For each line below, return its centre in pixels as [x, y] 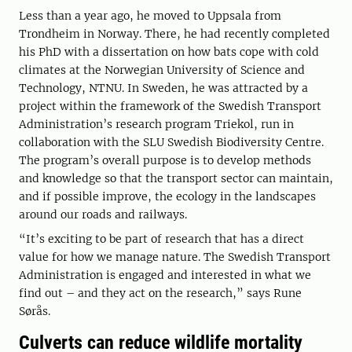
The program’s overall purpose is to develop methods [165, 161]
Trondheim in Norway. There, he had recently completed [174, 34]
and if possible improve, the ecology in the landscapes [167, 197]
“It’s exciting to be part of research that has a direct [161, 239]
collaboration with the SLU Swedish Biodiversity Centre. [171, 143]
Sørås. [35, 312]
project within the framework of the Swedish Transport [170, 106]
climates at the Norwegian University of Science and [162, 70]
